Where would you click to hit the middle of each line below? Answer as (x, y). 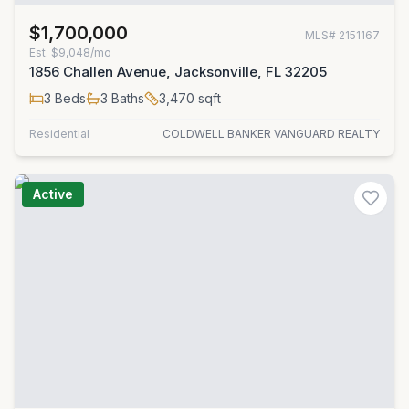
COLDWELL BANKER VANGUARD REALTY (271, 134)
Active (53, 194)
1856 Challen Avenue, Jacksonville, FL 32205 (178, 72)
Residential (59, 134)
